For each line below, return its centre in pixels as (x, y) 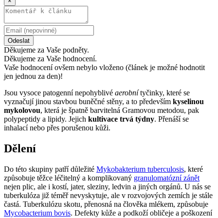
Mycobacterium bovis (37, 213)
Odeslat (19, 40)
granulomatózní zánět (167, 178)
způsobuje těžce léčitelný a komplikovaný (69, 178)
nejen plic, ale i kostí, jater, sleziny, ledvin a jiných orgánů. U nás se (107, 186)
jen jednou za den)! (33, 76)
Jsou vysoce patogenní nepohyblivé (59, 92)
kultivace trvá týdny (121, 119)
